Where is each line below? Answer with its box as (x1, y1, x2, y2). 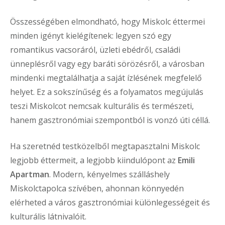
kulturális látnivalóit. (10, 211, 86, 222)
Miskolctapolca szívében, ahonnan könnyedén (10, 183, 184, 194)
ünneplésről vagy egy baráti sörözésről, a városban (10, 58, 204, 70)
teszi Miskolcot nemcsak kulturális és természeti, (10, 100, 194, 112)
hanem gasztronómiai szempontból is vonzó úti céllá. (10, 115, 210, 126)
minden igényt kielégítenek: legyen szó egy (10, 30, 171, 42)
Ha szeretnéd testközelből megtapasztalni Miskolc (10, 141, 200, 152)
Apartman (10, 169, 49, 180)
